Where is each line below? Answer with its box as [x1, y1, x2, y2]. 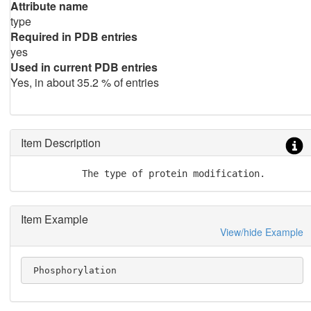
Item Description [20, 135, 101, 151]
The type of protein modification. [20, 168, 265, 179]
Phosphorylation [33, 264, 117, 276]
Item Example [20, 211, 88, 227]
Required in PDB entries [10, 28, 137, 44]
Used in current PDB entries [10, 59, 158, 75]
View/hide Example [219, 225, 303, 239]
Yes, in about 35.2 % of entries [10, 74, 159, 90]
